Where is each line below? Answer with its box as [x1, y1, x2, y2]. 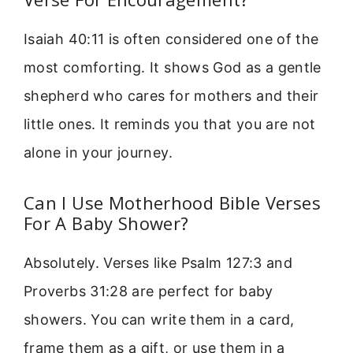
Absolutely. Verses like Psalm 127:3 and [24, 254, 293, 271]
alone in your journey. [24, 143, 173, 161]
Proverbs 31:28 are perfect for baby [24, 282, 273, 299]
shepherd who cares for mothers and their [24, 87, 319, 104]
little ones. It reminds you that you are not [24, 115, 316, 132]
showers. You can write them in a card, [24, 310, 295, 328]
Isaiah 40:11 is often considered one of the [24, 30, 319, 47]
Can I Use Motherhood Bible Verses [24, 190, 321, 214]
